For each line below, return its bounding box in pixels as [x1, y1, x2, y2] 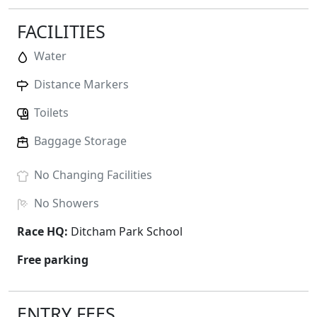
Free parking [17, 252, 88, 267]
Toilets [34, 105, 69, 120]
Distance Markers [34, 76, 129, 92]
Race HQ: [17, 224, 71, 239]
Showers [52, 195, 99, 211]
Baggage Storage [34, 133, 127, 149]
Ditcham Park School [71, 224, 183, 239]
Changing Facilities [52, 167, 152, 183]
